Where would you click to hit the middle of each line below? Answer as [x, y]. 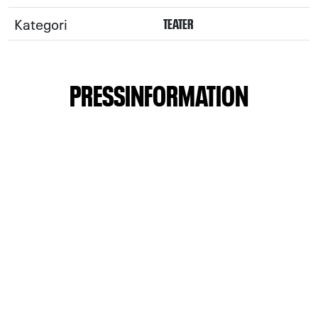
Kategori [41, 23]
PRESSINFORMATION [159, 94]
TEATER [179, 23]
